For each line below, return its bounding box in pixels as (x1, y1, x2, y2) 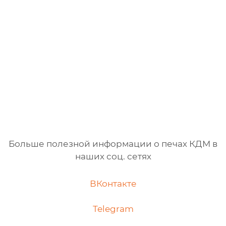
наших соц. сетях (75, 151, 151, 162)
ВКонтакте (89, 178, 137, 189)
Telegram (92, 203, 134, 214)
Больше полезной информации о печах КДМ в (9, 139, 217, 149)
